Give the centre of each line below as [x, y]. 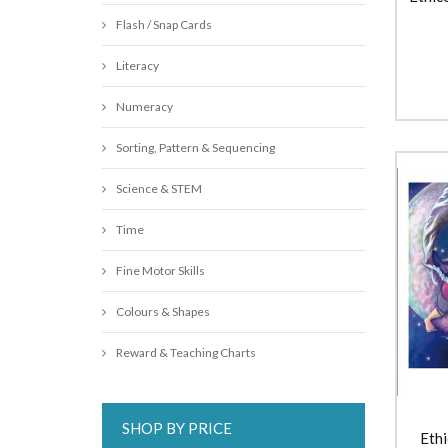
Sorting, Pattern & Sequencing [195, 147]
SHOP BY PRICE [177, 428]
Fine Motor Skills [160, 270]
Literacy [137, 65]
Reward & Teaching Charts [186, 352]
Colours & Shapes [163, 311]
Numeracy [144, 106]
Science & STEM [159, 188]
